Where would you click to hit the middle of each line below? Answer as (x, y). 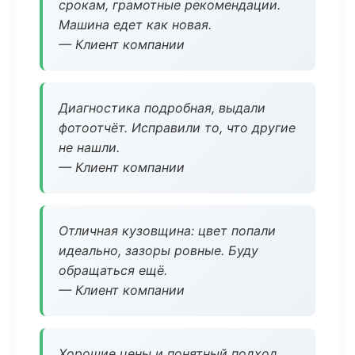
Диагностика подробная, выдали (162, 108)
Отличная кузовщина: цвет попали (167, 231)
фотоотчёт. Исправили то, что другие (177, 128)
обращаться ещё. (113, 270)
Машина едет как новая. (135, 25)
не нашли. (89, 147)
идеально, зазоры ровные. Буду (158, 250)
